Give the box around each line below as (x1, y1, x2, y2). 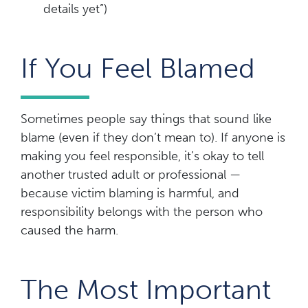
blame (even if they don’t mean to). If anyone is (21, 129, 285, 145)
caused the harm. (21, 222, 118, 238)
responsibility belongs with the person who (21, 203, 263, 219)
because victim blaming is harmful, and (21, 185, 239, 201)
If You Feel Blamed (21, 51, 255, 85)
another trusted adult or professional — (21, 166, 241, 182)
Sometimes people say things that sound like (21, 111, 272, 126)
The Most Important (21, 272, 271, 306)
